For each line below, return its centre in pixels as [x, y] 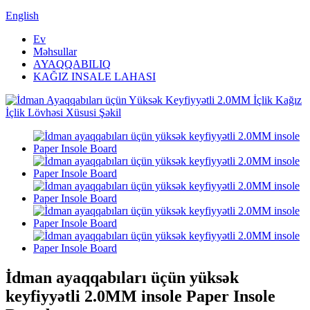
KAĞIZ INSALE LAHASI [94, 76]
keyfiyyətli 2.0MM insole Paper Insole [140, 296]
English [22, 16]
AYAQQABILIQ [72, 64]
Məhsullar [55, 52]
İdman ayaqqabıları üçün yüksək [122, 277]
